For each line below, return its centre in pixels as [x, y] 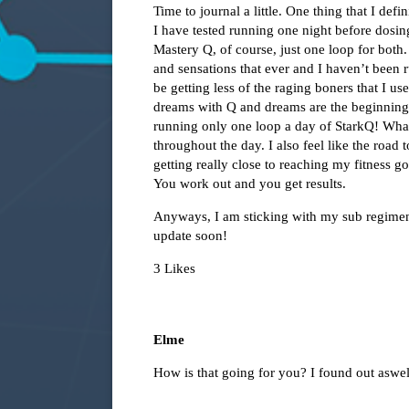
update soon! [190, 236]
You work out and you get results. [250, 184]
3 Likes [174, 269]
